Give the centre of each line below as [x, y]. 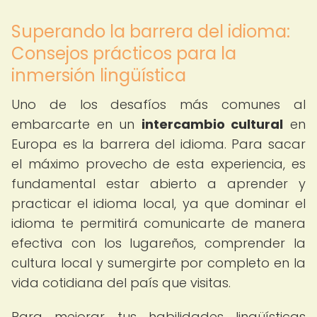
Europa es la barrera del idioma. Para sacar [158, 144]
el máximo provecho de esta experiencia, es [158, 164]
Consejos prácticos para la [124, 53]
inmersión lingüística [99, 75]
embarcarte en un [76, 124]
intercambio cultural [212, 124]
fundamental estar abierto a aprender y [158, 184]
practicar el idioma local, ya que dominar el [158, 203]
